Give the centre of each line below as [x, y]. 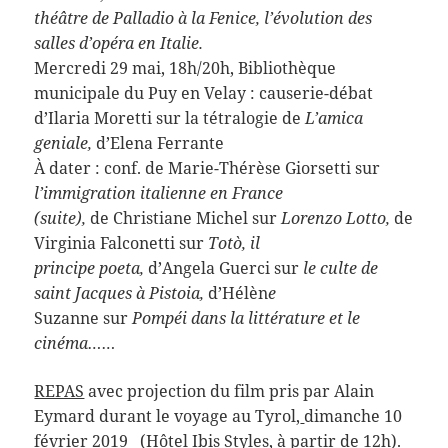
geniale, [65, 143]
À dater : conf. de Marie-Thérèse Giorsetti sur [207, 168]
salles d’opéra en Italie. [119, 43]
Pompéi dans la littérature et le [244, 318]
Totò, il [232, 243]
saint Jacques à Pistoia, [121, 293]
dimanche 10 [353, 415]
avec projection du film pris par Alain [229, 390]
